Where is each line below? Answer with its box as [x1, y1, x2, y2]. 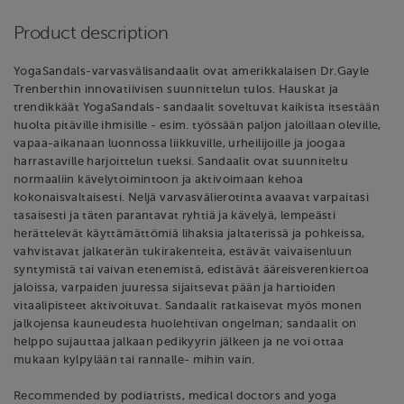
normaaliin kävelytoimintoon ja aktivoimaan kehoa [14, 172, 304, 186]
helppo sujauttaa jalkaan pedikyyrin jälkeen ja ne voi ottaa [14, 335, 344, 348]
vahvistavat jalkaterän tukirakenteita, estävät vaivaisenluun [14, 244, 353, 258]
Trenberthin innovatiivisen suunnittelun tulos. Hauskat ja [14, 82, 339, 96]
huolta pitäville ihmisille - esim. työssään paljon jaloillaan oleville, [14, 118, 381, 132]
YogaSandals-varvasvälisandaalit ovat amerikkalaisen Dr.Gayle [14, 64, 370, 78]
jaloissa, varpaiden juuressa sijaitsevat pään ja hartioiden [14, 280, 336, 294]
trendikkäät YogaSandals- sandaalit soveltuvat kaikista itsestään [14, 100, 381, 114]
